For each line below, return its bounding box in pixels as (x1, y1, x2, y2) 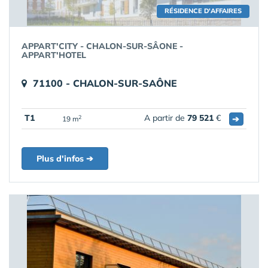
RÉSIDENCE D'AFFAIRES (165, 7, 242, 15)
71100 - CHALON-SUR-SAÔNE (33, 77, 177, 89)
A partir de (144, 112, 187, 123)
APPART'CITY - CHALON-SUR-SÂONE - (22, 41, 183, 51)
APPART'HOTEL (22, 50, 86, 60)
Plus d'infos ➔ (36, 153, 93, 164)
